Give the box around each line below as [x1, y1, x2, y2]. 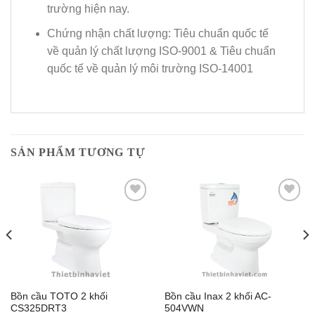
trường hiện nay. [46, 3, 129, 15]
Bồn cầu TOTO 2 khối [10, 291, 108, 302]
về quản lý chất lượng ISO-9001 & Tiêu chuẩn [46, 44, 276, 57]
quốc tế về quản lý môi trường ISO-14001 [46, 62, 253, 75]
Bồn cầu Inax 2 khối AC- [164, 291, 271, 302]
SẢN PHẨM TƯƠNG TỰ [11, 146, 146, 159]
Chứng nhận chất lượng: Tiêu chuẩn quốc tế [46, 27, 269, 39]
